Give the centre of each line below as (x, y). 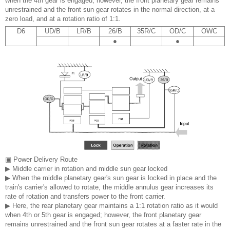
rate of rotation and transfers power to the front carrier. (85, 196)
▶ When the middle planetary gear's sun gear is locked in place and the (111, 178)
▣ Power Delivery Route (41, 159)
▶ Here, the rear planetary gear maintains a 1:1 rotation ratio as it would (111, 205)
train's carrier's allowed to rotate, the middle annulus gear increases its (109, 187)
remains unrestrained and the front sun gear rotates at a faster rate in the (113, 224)
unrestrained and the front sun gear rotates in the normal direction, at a (110, 9)
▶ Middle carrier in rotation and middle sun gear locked (86, 168)
